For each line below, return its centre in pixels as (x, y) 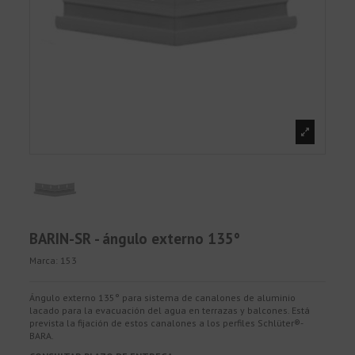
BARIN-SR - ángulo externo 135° (135, 238)
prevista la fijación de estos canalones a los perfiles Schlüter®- (167, 323)
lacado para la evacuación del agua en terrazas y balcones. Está (170, 311)
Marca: (44, 261)
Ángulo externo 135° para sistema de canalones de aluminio (163, 298)
